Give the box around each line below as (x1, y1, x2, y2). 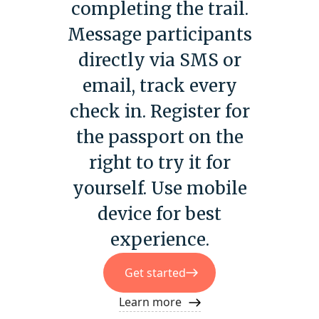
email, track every (82, 75, 237, 98)
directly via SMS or (78, 49, 241, 72)
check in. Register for (69, 100, 250, 123)
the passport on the (75, 126, 244, 149)
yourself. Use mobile (72, 177, 247, 200)
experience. (110, 229, 209, 251)
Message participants (67, 23, 252, 46)
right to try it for (88, 152, 231, 174)
